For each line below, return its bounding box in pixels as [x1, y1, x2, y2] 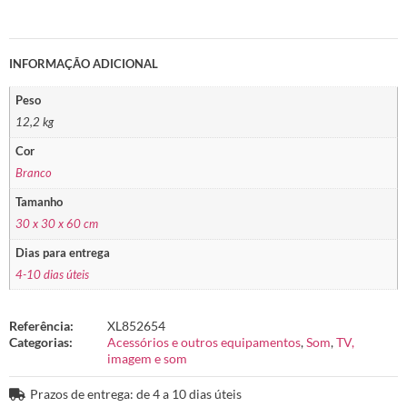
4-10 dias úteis [15, 268, 90, 283]
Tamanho [15, 194, 64, 209]
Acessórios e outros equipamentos [107, 334, 301, 351]
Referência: [9, 318, 74, 334]
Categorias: [9, 334, 73, 351]
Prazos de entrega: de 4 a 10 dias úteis [29, 386, 242, 402]
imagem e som [107, 351, 187, 367]
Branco [15, 166, 53, 181]
